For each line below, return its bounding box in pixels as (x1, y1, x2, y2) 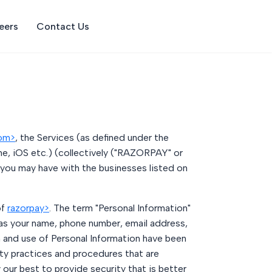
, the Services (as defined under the (15, 132, 169, 143)
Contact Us (36, 20, 89, 32)
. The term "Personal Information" (49, 202, 191, 214)
